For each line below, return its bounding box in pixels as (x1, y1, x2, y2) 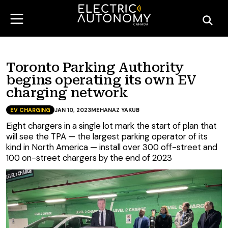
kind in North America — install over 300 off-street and (6, 141, 217, 153)
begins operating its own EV (6, 72, 196, 88)
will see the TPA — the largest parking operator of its (6, 131, 208, 142)
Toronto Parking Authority (6, 60, 184, 75)
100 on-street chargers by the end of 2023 (6, 152, 172, 163)
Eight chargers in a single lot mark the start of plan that (6, 120, 217, 131)
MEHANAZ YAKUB (91, 106, 139, 113)
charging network (6, 85, 128, 100)
